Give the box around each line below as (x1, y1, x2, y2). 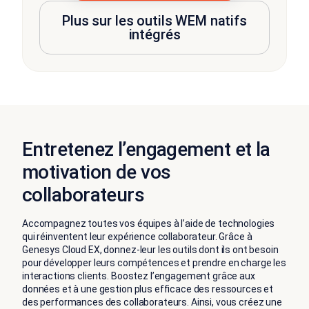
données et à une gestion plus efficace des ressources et (22, 283, 274, 295)
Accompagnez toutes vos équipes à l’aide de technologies (22, 217, 275, 229)
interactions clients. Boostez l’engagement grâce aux (22, 270, 255, 281)
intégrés (128, 26, 181, 43)
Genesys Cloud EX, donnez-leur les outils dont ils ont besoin (22, 243, 279, 255)
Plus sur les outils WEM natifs (62, 12, 247, 29)
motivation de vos (22, 160, 171, 183)
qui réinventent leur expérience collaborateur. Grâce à (22, 230, 252, 242)
